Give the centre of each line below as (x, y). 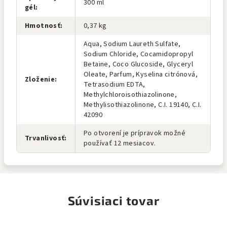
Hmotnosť (43, 26)
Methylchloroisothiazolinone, (130, 95)
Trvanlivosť (45, 138)
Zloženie (40, 80)
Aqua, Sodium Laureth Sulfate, (132, 44)
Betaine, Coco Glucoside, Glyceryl (139, 64)
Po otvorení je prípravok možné (135, 133)
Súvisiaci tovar (113, 200)
